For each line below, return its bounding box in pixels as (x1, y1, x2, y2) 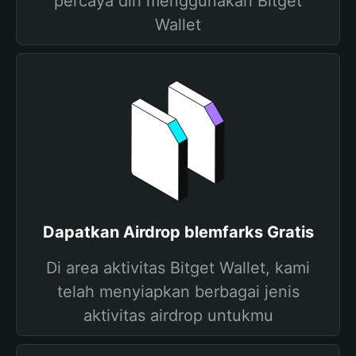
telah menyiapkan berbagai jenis (56, 282, 300, 301)
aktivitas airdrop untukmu (83, 306, 273, 325)
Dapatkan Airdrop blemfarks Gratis (42, 222, 314, 242)
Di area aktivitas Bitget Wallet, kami (46, 258, 310, 277)
